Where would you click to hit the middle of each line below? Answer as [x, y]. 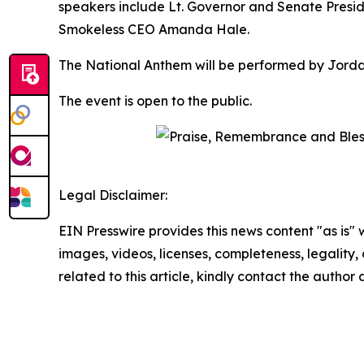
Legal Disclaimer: [113, 195]
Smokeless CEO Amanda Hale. [154, 29]
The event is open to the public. [155, 100]
